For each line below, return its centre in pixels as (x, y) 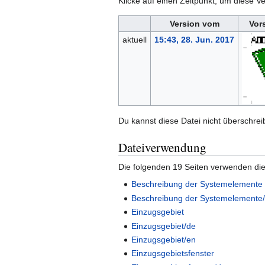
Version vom (194, 24)
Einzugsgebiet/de (164, 226)
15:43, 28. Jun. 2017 (194, 40)
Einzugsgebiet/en (164, 239)
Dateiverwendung (162, 148)
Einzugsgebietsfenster (173, 253)
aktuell (134, 40)
